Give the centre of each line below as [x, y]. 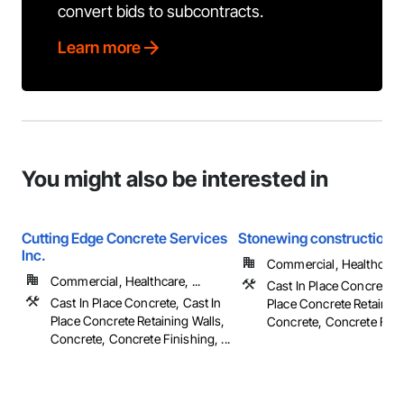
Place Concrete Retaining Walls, [138, 321]
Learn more [99, 47]
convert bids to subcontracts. [161, 11]
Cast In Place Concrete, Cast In [136, 303]
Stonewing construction [315, 238]
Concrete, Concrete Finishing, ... [140, 339]
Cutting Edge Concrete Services [124, 238]
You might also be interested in [175, 179]
